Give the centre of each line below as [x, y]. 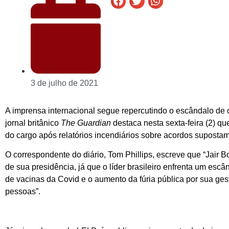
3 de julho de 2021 [64, 83]
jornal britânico [33, 123]
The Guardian [86, 123]
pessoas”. [23, 192]
